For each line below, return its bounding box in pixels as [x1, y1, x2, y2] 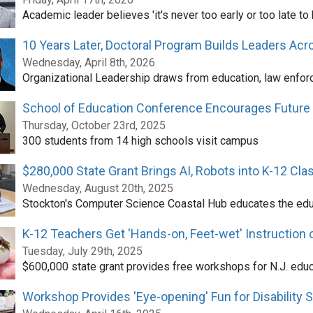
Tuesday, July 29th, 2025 [22, 245, 143, 258]
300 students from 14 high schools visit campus [22, 134, 259, 147]
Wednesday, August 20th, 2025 [22, 182, 173, 195]
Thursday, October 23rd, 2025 [22, 119, 166, 132]
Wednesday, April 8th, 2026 [22, 56, 155, 69]
